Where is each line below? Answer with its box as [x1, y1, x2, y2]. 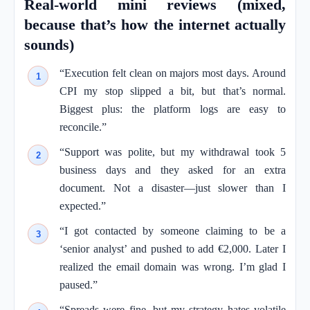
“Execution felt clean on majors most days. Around [60, 67, 286, 79]
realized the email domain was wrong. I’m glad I [60, 261, 286, 273]
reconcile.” [60, 121, 107, 133]
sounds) [24, 36, 74, 53]
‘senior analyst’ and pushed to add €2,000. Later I [60, 243, 286, 255]
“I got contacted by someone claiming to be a [60, 225, 286, 237]
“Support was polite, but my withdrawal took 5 [60, 146, 286, 158]
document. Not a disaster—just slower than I [60, 182, 286, 194]
